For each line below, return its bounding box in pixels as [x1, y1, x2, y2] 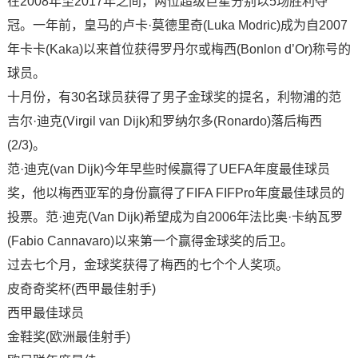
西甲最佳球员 [6, 306, 84, 320]
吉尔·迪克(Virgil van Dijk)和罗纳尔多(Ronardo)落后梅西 [6, 114, 322, 128]
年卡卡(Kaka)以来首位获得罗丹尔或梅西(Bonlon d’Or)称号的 [6, 42, 351, 56]
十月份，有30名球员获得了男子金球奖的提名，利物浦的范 [6, 90, 341, 104]
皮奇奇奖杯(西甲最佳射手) [6, 282, 156, 296]
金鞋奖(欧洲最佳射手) [6, 330, 130, 344]
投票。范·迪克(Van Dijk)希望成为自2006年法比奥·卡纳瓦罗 [6, 210, 343, 224]
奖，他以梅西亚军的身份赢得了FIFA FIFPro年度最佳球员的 [6, 186, 344, 200]
